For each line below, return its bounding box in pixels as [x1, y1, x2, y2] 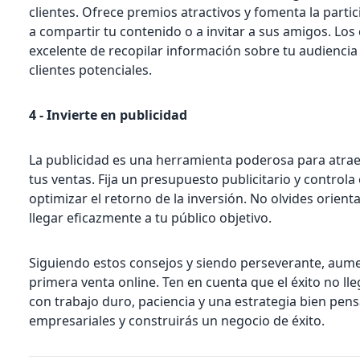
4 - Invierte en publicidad [29, 105, 188, 124]
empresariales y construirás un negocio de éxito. [29, 311, 325, 329]
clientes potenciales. [29, 60, 153, 79]
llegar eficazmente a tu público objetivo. [29, 208, 272, 227]
